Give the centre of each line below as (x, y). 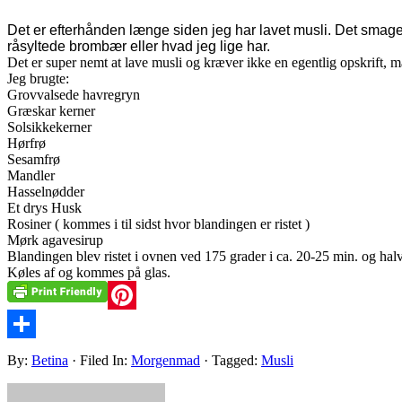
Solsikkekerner (49, 127)
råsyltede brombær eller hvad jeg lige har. (139, 46)
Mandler (31, 175)
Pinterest (31, 323)
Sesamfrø (34, 159)
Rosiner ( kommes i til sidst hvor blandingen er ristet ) (158, 223)
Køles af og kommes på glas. (89, 272)
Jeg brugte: (38, 78)
